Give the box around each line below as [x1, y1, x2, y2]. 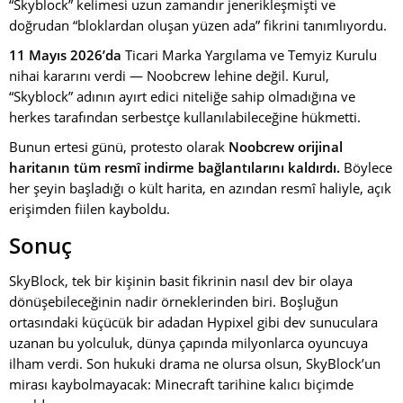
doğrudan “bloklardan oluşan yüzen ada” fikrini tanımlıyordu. [9, 15, 387, 34]
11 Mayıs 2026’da [9, 45, 121, 64]
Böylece [340, 157, 392, 176]
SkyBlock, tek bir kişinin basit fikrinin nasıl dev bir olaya [9, 271, 353, 290]
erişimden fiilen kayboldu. [9, 199, 170, 218]
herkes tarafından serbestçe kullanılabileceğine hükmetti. [9, 107, 361, 126]
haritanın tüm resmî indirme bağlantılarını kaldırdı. [9, 157, 340, 176]
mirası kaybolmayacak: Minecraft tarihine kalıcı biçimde [9, 374, 354, 393]
